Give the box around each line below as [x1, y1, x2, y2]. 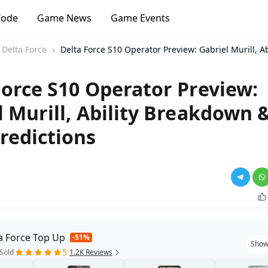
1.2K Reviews [69, 247, 112, 257]
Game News [37, 11, 92, 25]
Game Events [111, 11, 170, 25]
